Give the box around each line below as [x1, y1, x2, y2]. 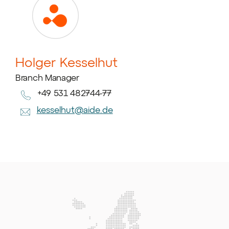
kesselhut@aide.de [36, 104, 113, 115]
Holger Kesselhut [15, 54, 118, 70]
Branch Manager [15, 72, 79, 82]
